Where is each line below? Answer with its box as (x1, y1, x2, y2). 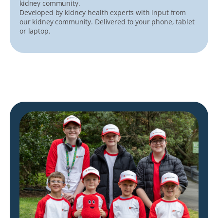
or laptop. (19, 26, 51, 36)
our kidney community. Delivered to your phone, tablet (19, 17, 195, 27)
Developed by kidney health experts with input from (19, 8, 186, 18)
